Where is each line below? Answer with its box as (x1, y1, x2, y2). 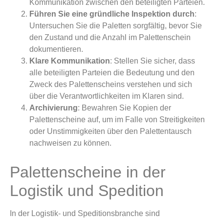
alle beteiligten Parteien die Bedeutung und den (29, 68, 195, 77)
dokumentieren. (29, 45, 83, 54)
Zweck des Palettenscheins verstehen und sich (29, 80, 192, 89)
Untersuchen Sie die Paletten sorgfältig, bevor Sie (29, 22, 202, 30)
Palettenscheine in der (10, 163, 166, 181)
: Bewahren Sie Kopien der (78, 104, 171, 112)
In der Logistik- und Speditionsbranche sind (10, 209, 160, 218)
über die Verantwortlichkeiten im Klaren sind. (29, 92, 184, 101)
